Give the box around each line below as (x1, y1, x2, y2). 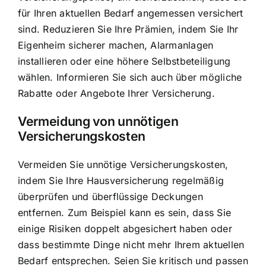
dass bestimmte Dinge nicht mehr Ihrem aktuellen (18, 238, 245, 251)
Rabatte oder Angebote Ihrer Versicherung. (18, 87, 215, 100)
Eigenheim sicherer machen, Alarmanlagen (18, 39, 214, 52)
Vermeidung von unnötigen (18, 113, 179, 129)
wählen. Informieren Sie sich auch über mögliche (18, 71, 242, 84)
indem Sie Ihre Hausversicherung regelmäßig (18, 174, 224, 186)
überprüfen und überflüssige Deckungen (18, 190, 203, 202)
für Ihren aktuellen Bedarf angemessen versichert (18, 7, 243, 20)
